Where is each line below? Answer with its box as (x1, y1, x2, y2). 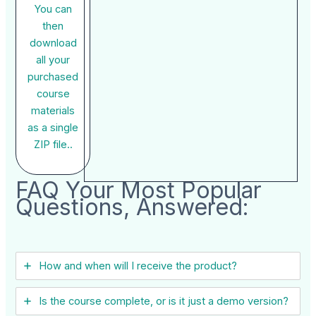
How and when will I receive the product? (39, 260, 238, 273)
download (29, 37, 77, 50)
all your (36, 54, 71, 67)
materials (31, 104, 75, 118)
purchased (28, 71, 79, 84)
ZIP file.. (33, 138, 73, 152)
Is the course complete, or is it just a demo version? (39, 295, 289, 308)
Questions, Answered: (16, 193, 250, 221)
